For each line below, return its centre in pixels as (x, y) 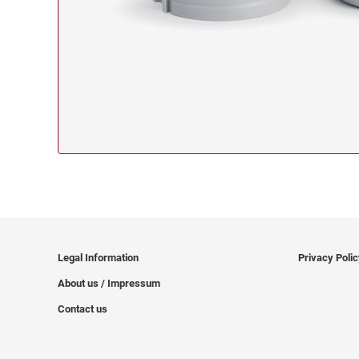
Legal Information (98, 258)
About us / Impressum (109, 284)
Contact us (83, 309)
